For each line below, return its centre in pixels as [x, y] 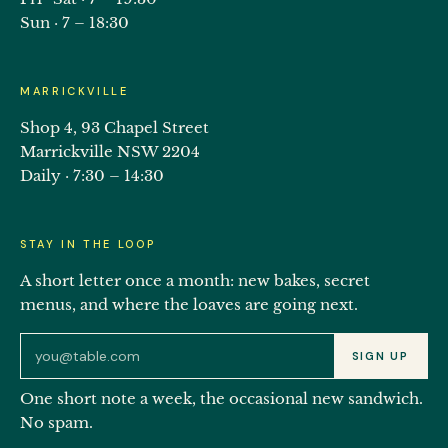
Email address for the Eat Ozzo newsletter [173, 344]
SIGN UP [380, 356]
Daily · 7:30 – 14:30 [92, 175]
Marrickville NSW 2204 [110, 151]
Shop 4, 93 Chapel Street [114, 127]
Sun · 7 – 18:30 [74, 22]
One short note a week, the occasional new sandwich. [221, 398]
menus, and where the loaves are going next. [189, 304]
